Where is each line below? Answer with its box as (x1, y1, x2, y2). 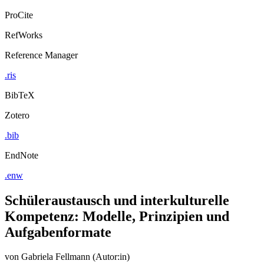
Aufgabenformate (5, 235, 111, 250)
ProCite (5, 20, 33, 31)
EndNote (5, 160, 38, 171)
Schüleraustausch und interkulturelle (5, 203, 229, 219)
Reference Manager (5, 60, 78, 71)
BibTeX (5, 100, 35, 111)
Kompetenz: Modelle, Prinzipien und (5, 219, 229, 235)
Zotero (5, 120, 29, 131)
